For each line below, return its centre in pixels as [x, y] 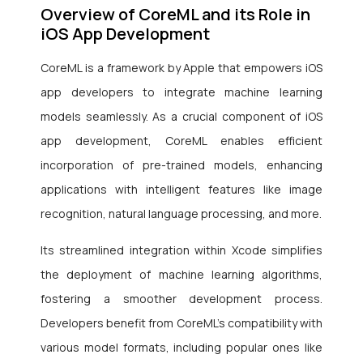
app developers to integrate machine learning [181, 92]
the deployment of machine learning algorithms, [181, 275]
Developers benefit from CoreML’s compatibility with [181, 323]
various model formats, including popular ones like [181, 348]
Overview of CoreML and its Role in [175, 15]
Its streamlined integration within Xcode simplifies [181, 250]
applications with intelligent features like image [181, 190]
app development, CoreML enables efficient [181, 141]
